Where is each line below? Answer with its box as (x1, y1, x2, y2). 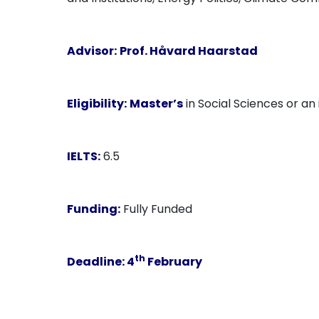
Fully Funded (120, 201, 193, 217)
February (145, 253, 203, 270)
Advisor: (67, 43, 117, 59)
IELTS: (67, 148, 101, 164)
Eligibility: (67, 95, 127, 112)
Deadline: (67, 253, 127, 270)
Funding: (67, 201, 121, 217)
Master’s (130, 95, 184, 112)
